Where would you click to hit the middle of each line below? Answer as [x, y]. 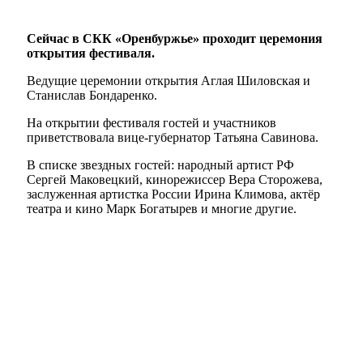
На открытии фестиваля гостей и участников [152, 123]
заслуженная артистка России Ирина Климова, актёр [173, 194]
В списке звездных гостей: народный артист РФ [160, 165]
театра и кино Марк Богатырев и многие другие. [162, 209]
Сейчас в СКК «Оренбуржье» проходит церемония [175, 39]
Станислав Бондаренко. [92, 96]
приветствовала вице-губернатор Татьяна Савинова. [173, 138]
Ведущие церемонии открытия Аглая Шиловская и [169, 81]
